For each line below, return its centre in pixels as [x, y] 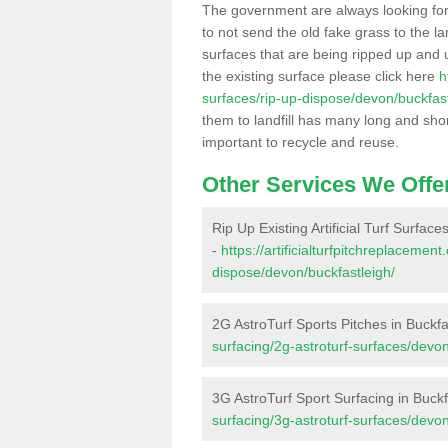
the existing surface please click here [320, 76]
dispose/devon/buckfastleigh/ [303, 272]
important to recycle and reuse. [300, 142]
